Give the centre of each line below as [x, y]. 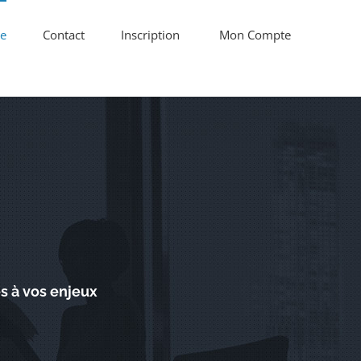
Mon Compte [253, 35]
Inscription [150, 35]
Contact [64, 35]
